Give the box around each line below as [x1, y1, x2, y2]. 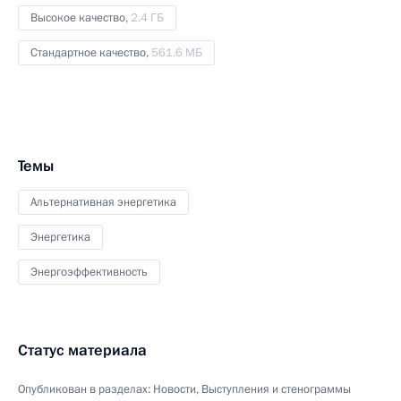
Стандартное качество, [30, 44, 151, 61]
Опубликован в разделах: [18, 380, 153, 397]
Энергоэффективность [30, 263, 148, 280]
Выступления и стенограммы [201, 380, 351, 397]
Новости [153, 380, 196, 397]
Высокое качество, [30, 9, 131, 26]
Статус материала [18, 339, 147, 361]
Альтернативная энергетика [30, 193, 176, 210]
